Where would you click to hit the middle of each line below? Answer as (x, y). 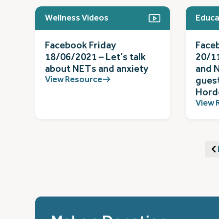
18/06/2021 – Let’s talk (95, 57)
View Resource (74, 79)
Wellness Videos (77, 18)
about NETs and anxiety (97, 68)
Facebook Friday (81, 45)
